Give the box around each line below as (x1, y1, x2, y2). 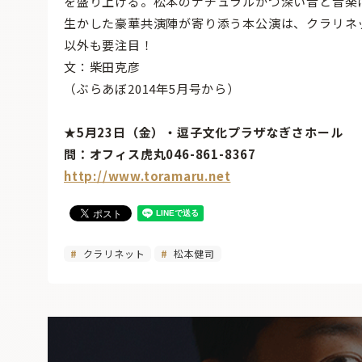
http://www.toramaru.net (64, 167, 231, 185)
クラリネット (79, 246, 145, 261)
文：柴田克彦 (64, 58, 141, 76)
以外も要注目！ (64, 36, 154, 54)
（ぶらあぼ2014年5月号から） (64, 80, 240, 98)
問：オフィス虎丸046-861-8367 (64, 145, 269, 163)
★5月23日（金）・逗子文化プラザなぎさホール (64, 124, 356, 141)
